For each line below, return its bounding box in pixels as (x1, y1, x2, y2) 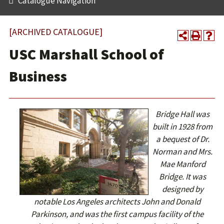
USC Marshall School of (9, 45, 164, 63)
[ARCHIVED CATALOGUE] (9, 26, 102, 37)
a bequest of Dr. (155, 133, 209, 144)
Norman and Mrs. (152, 146, 213, 157)
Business (9, 67, 67, 85)
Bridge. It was (159, 171, 206, 182)
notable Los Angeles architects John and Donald (33, 196, 200, 207)
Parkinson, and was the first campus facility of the (30, 208, 203, 219)
